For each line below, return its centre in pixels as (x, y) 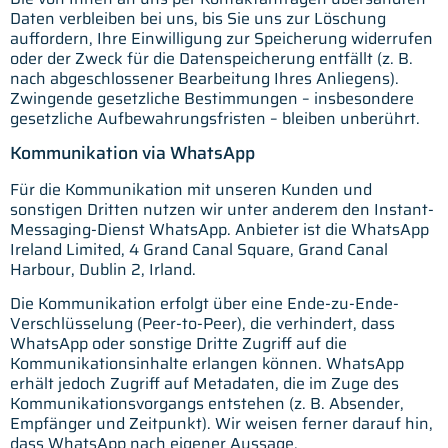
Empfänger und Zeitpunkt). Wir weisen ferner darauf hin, (221, 424)
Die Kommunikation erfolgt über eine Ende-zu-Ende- (204, 304)
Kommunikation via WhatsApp (132, 152)
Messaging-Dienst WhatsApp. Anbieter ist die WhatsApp (219, 229)
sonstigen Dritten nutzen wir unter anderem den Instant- (222, 209)
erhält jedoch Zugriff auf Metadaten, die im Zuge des (204, 384)
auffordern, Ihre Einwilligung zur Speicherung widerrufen (221, 38)
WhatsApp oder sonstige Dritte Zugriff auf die (178, 344)
